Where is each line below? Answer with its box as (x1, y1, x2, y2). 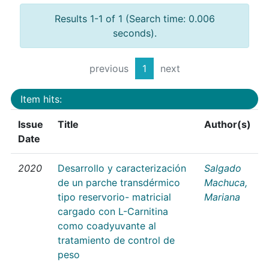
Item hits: (20, 92, 62, 105)
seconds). (112, 27, 157, 40)
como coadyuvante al (58, 219, 156, 232)
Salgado (204, 162, 241, 174)
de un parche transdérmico (58, 176, 180, 189)
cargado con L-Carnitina (58, 205, 168, 217)
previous (89, 62, 128, 75)
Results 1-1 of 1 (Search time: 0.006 (54, 13, 215, 25)
